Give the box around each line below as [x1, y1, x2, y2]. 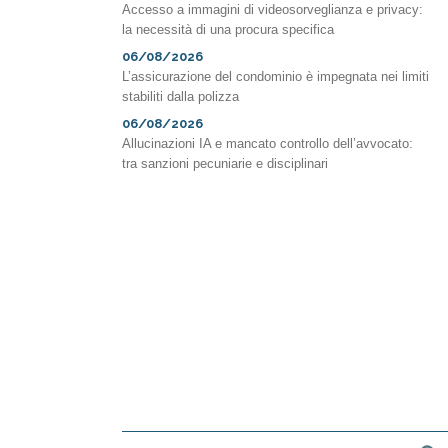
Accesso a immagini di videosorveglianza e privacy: [122, 2, 423, 18]
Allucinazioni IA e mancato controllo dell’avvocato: [122, 136, 413, 152]
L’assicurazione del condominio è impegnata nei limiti [122, 69, 429, 85]
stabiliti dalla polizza [122, 89, 239, 105]
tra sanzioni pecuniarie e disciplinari [122, 156, 328, 172]
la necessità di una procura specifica [122, 22, 334, 38]
